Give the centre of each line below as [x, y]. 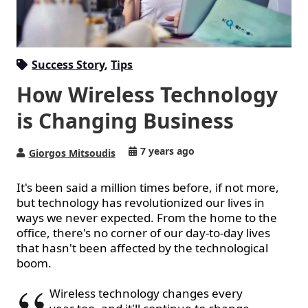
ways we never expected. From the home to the [147, 218]
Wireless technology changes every [146, 294]
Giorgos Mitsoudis [72, 153]
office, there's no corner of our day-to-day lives [143, 233]
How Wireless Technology [147, 95]
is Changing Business [125, 121]
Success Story [68, 65]
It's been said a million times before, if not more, [148, 188]
